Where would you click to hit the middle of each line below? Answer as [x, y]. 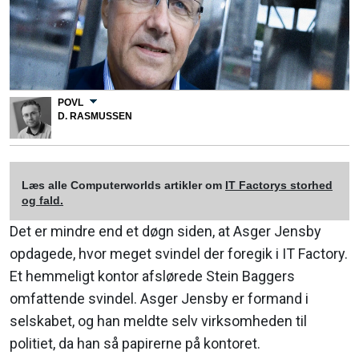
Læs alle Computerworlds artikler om [123, 185]
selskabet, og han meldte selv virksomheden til [158, 321]
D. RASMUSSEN [95, 116]
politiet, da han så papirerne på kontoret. [135, 343]
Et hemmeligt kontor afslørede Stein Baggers [152, 276]
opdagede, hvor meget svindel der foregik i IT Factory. [179, 254]
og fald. [42, 200]
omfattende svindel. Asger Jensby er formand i [159, 298]
